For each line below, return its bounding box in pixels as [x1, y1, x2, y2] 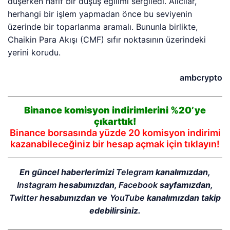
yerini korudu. [8, 47, 61, 58]
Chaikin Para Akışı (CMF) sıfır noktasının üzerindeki [8, 34, 206, 45]
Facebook [119, 180, 158, 190]
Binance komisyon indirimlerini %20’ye [24, 105, 206, 116]
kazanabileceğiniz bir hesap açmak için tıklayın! [10, 139, 220, 150]
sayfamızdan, [158, 180, 214, 190]
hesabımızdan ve [37, 193, 110, 203]
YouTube [109, 193, 145, 203]
